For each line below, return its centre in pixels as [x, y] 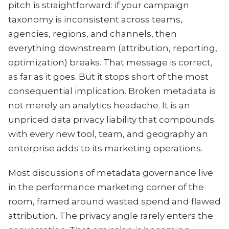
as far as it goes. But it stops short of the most [108, 77]
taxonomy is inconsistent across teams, [95, 19]
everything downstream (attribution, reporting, [113, 48]
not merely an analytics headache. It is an [99, 105]
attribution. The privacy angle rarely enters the [111, 216]
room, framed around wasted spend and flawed [114, 201]
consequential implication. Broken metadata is [112, 91]
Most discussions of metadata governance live [111, 173]
